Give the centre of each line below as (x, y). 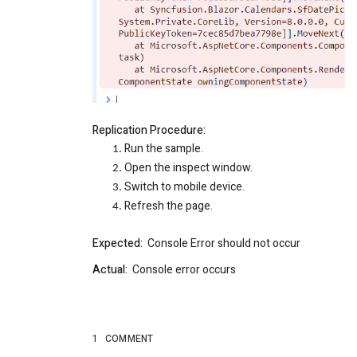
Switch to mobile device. (184, 187)
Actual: (110, 270)
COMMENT (129, 339)
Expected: (118, 244)
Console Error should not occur (222, 244)
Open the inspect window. (188, 168)
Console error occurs (182, 270)
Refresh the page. (169, 206)
